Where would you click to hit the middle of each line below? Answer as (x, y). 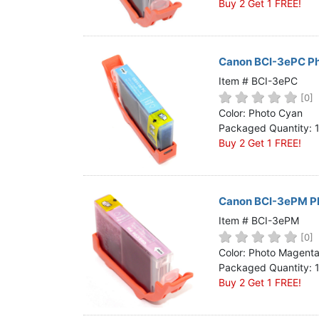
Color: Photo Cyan (261, 113)
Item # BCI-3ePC (258, 81)
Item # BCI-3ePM (259, 220)
